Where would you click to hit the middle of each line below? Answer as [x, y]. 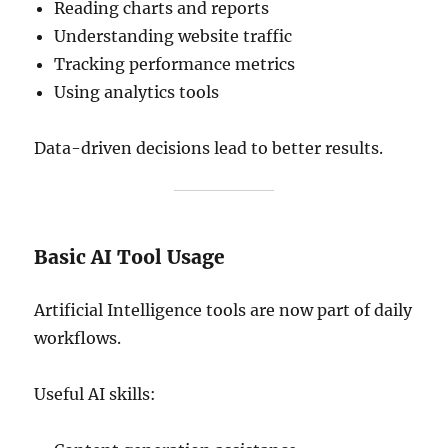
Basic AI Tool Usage [130, 257]
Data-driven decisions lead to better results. [209, 148]
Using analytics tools [137, 92]
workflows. [78, 338]
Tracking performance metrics [175, 64]
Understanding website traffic [173, 36]
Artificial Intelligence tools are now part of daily [223, 310]
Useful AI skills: [95, 394]
